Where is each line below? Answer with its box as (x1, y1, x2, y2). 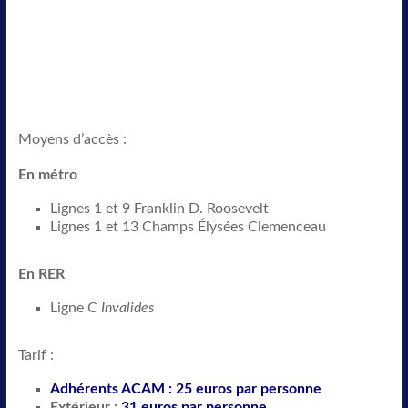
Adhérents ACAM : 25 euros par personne (49, 382, 321, 396)
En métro (17, 168, 77, 182)
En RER (17, 267, 65, 281)
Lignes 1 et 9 (49, 201, 134, 216)
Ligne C (49, 301, 101, 315)
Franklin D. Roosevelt (133, 201, 269, 216)
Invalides (100, 301, 154, 315)
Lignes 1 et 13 (49, 219, 142, 234)
